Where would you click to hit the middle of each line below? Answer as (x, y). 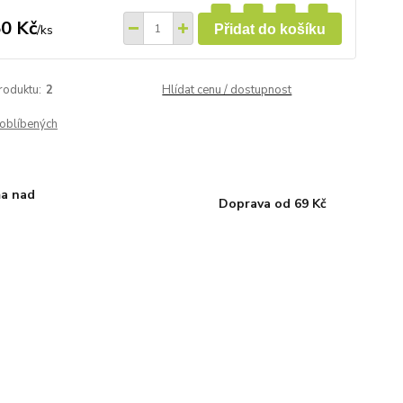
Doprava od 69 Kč (272, 204)
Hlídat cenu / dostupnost (227, 90)
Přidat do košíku (269, 29)
